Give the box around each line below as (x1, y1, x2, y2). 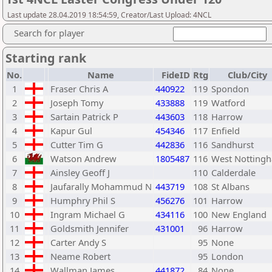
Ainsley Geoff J (50, 166, 110, 178)
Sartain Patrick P (50, 110, 118, 123)
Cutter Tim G (50, 138, 103, 151)
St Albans (211, 180, 250, 192)
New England (211, 208, 267, 220)
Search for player (14, 27, 84, 39)
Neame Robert (50, 250, 110, 262)
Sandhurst (211, 138, 254, 151)
